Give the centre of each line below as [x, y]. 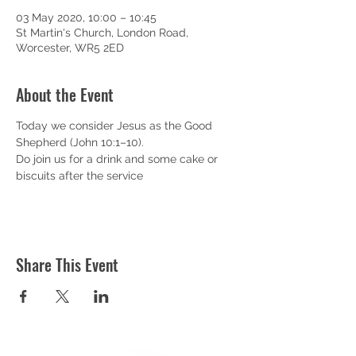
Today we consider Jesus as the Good [116, 126]
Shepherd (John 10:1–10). [80, 142]
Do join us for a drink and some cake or [118, 159]
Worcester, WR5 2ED [70, 48]
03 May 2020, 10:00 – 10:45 [86, 17]
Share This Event [67, 265]
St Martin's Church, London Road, [102, 33]
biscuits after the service [79, 176]
